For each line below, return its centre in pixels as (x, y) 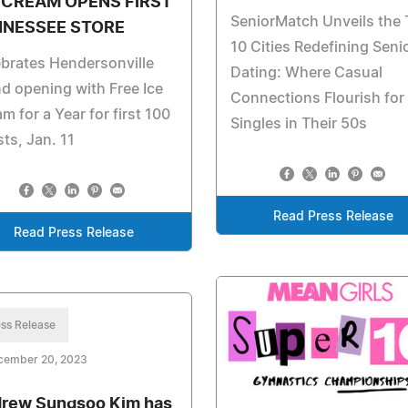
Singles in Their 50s (298, 123)
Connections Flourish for (317, 98)
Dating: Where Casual (306, 72)
